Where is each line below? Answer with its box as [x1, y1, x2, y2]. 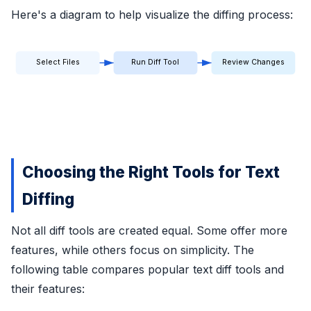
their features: [11, 281, 85, 296]
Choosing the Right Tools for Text [22, 162, 280, 181]
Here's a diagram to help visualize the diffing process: [11, 7, 293, 22]
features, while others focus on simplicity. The [11, 242, 254, 257]
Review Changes [221, 58, 285, 67]
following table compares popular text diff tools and [11, 262, 284, 276]
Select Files [35, 58, 80, 67]
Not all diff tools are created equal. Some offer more [11, 223, 287, 237]
